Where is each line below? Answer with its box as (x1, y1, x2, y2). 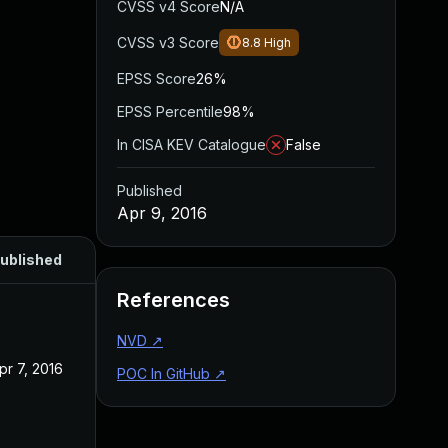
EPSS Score (117, 70, 196, 87)
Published (117, 182, 182, 199)
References (117, 288, 230, 312)
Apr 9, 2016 (117, 203, 207, 223)
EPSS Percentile (117, 103, 223, 120)
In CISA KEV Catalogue (117, 136, 266, 153)
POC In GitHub (117, 365, 210, 382)
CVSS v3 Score (117, 34, 219, 51)
